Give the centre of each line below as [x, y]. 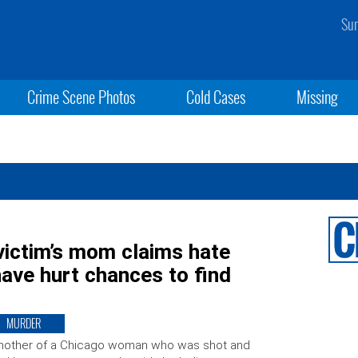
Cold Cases [215, 97]
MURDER [23, 323]
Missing [318, 97]
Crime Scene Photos [81, 97]
